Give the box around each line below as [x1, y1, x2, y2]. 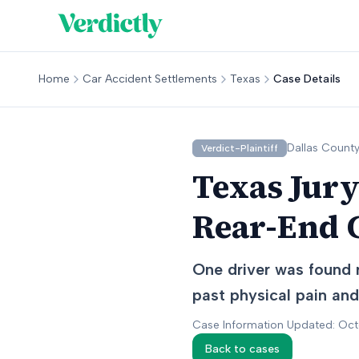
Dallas [287, 141, 318, 155]
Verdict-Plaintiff [201, 143, 278, 154]
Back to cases [205, 342, 280, 356]
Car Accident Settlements [83, 72, 217, 86]
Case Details [273, 72, 341, 86]
